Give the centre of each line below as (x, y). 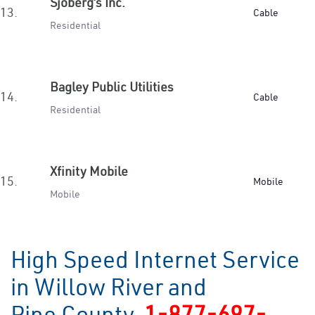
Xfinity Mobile (89, 171)
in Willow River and (109, 287)
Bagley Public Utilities (112, 87)
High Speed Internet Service (155, 259)
